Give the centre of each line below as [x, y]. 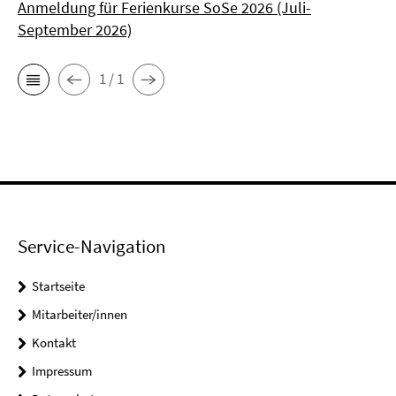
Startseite [58, 286]
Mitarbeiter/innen [80, 314]
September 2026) [75, 29]
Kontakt [54, 342]
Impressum [62, 370]
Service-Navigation [91, 246]
